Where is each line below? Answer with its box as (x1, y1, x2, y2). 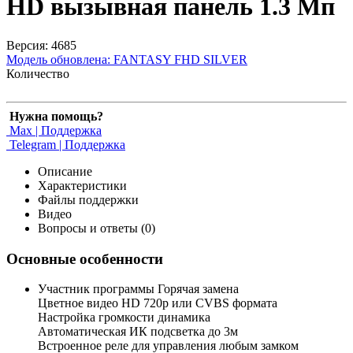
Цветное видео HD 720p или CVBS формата (38, 296, 277, 310)
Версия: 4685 (6, 38, 76, 52)
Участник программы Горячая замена (38, 282, 239, 296)
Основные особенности (6, 250, 163, 267)
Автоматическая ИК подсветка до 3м (38, 325, 238, 339)
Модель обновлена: (6, 52, 110, 66)
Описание (38, 164, 92, 178)
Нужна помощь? (9, 109, 103, 123)
